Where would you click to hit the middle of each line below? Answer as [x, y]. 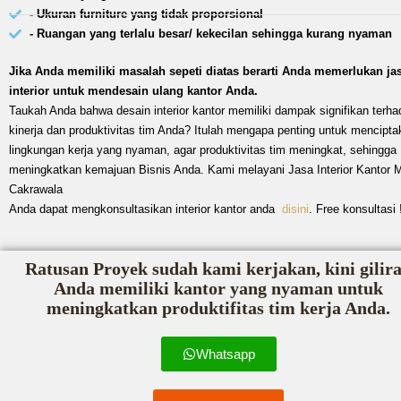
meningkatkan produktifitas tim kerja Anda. [219, 308]
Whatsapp [225, 354]
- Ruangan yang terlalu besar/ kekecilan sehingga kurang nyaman [210, 34]
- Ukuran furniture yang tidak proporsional [146, 14]
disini [295, 209]
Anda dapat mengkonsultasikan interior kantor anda [145, 209]
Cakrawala [36, 189]
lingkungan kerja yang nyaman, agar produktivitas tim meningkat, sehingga [203, 150]
